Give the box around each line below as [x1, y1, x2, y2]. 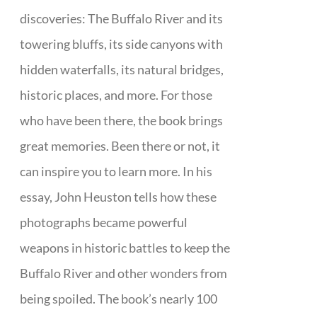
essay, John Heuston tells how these [20, 189, 217, 204]
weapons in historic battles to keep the [20, 240, 231, 255]
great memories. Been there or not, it [20, 138, 221, 154]
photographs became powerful [20, 214, 188, 230]
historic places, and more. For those [20, 87, 213, 103]
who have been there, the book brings [20, 113, 224, 128]
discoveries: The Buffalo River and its [20, 11, 224, 26]
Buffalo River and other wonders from [20, 265, 228, 281]
